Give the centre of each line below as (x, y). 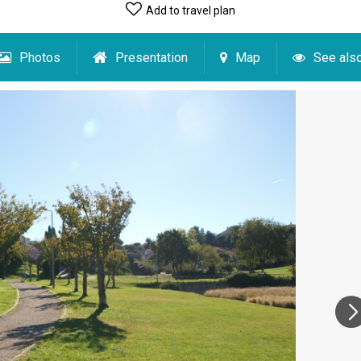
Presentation (151, 58)
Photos (40, 58)
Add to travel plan (191, 10)
